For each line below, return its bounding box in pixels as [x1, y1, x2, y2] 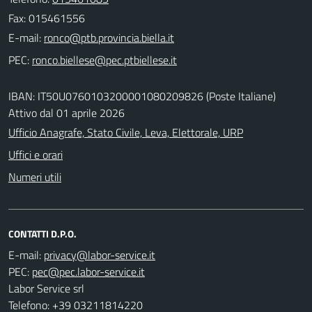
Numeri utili [8, 168, 61, 185]
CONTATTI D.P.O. [8, 226, 77, 241]
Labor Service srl [8, 279, 84, 297]
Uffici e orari [8, 146, 63, 163]
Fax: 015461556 [8, 9, 85, 26]
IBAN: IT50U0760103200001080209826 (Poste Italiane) [8, 87, 276, 104]
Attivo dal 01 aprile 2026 [8, 104, 125, 121]
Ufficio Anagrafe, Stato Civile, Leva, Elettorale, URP [8, 123, 243, 141]
